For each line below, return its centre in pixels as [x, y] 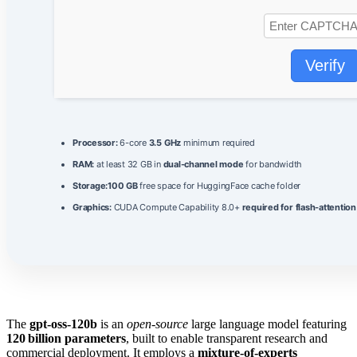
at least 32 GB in [129, 165]
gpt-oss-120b [63, 324]
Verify [325, 66]
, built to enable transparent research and [227, 339]
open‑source [157, 324]
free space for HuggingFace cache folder [219, 186]
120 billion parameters [66, 339]
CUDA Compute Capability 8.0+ [177, 208]
